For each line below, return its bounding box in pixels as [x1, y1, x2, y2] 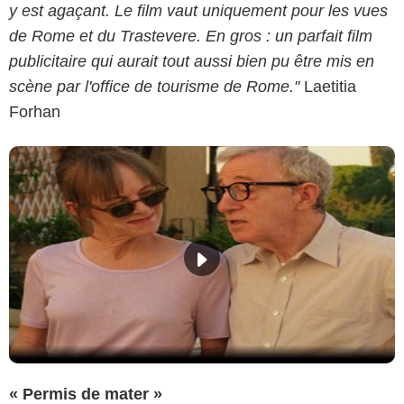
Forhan [9, 102, 60, 121]
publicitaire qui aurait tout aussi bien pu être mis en [9, 51, 374, 70]
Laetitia [299, 77, 356, 96]
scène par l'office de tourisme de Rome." [9, 77, 299, 96]
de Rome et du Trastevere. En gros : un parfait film [9, 26, 372, 45]
